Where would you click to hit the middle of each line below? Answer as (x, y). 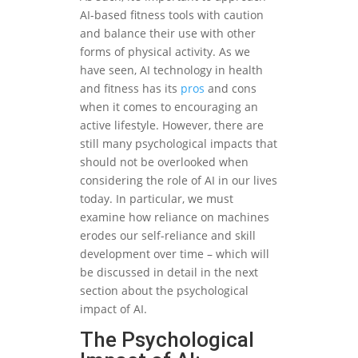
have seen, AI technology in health (171, 70)
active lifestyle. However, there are (172, 125)
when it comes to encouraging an (169, 106)
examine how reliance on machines (175, 217)
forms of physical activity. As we (165, 51)
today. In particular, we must (157, 198)
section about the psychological (164, 290)
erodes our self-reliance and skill (168, 235)
